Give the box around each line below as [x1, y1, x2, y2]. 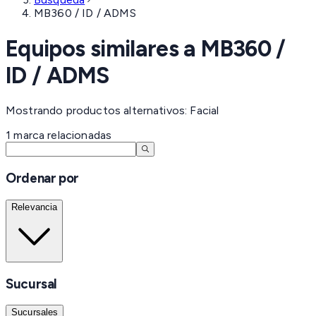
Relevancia [11, 201, 58, 212]
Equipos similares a [6, 35, 202, 62]
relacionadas [44, 128, 112, 142]
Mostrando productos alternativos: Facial [6, 104, 219, 118]
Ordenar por [6, 169, 79, 186]
